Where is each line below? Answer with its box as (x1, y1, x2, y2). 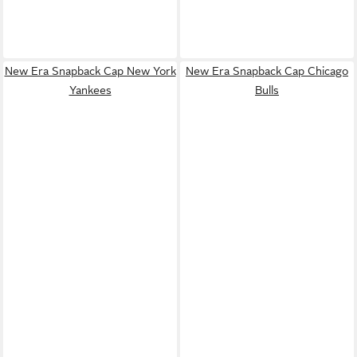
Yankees (69, 83, 112, 96)
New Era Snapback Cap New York (4, 64, 176, 77)
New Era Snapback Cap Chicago (186, 64, 348, 77)
